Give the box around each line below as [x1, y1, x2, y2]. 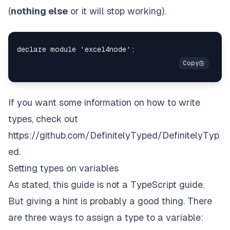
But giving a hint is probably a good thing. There [8, 196, 212, 207]
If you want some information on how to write [8, 97, 200, 108]
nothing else [11, 6, 68, 17]
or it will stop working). [68, 6, 166, 17]
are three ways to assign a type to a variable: [8, 212, 203, 223]
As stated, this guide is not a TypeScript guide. [8, 179, 204, 190]
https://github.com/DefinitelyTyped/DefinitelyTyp [8, 130, 219, 141]
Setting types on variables [8, 163, 119, 174]
